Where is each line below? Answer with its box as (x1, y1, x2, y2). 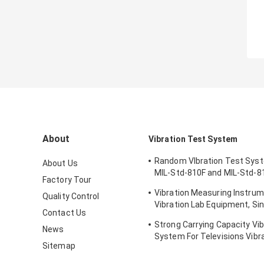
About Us (42, 159, 78, 169)
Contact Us (42, 208, 86, 218)
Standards (154, 180, 195, 190)
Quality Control (42, 192, 100, 202)
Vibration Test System (148, 134, 238, 144)
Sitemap (42, 241, 75, 251)
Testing (154, 212, 184, 222)
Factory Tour (42, 175, 92, 185)
